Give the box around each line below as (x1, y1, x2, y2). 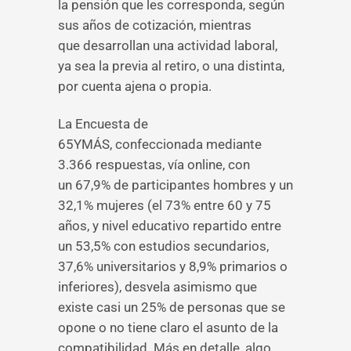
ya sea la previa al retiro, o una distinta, (58, 58, 284, 74)
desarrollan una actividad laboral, (83, 38, 277, 53)
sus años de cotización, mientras (58, 17, 251, 33)
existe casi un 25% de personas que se (58, 299, 285, 315)
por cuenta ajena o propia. (58, 78, 212, 94)
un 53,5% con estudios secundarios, (58, 238, 269, 254)
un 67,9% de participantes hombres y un (58, 177, 293, 193)
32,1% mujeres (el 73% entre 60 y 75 (58, 197, 271, 213)
